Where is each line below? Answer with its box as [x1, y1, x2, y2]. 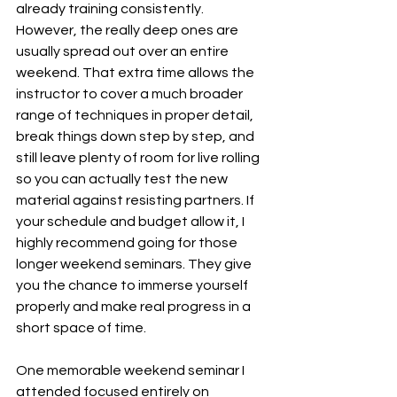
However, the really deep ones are [16, 23, 241, 37]
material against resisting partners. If [16, 193, 257, 207]
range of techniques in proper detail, [16, 108, 256, 122]
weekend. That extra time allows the [16, 66, 257, 80]
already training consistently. [16, 2, 206, 16]
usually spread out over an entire [16, 44, 231, 58]
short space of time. [16, 321, 146, 335]
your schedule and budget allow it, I [16, 214, 247, 229]
